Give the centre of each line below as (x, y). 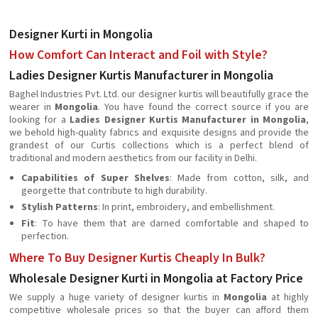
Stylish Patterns (60, 207)
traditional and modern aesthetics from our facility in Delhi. (133, 158)
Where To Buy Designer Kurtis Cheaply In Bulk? (137, 258)
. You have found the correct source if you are (204, 107)
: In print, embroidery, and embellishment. (186, 207)
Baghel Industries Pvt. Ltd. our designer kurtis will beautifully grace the (159, 94)
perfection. (45, 236)
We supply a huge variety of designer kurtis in (117, 297)
